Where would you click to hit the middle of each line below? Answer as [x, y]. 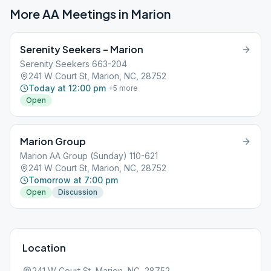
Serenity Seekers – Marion [82, 49]
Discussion [78, 192]
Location [44, 248]
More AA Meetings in [70, 14]
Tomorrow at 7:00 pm [73, 180]
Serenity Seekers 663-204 [73, 64]
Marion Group [53, 141]
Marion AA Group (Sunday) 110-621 [89, 156]
